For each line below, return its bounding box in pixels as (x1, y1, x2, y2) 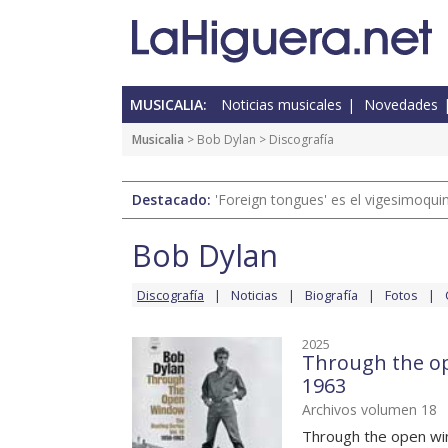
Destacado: (132, 190, 215, 210)
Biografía (305, 286, 358, 305)
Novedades (364, 95, 438, 115)
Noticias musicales (221, 95, 342, 115)
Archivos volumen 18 (302, 400, 437, 420)
